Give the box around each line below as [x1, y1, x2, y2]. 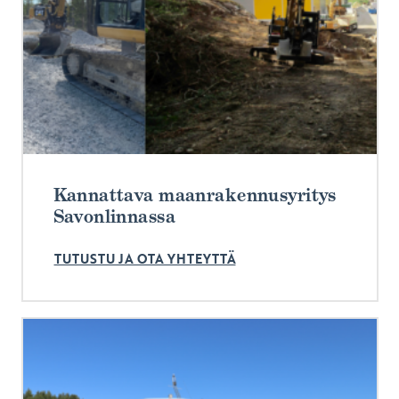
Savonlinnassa [53, 205, 176, 229]
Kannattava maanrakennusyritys [53, 183, 337, 208]
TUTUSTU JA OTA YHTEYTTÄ [53, 250, 236, 269]
